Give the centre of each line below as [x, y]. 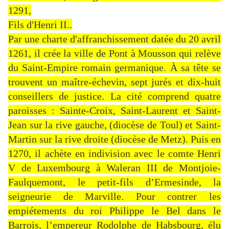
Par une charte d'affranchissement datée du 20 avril [114, 39]
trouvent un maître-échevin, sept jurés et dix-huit [114, 82]
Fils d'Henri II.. [40, 25]
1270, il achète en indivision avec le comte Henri [114, 154]
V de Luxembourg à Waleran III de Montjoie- [114, 168]
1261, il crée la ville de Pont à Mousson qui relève [114, 53]
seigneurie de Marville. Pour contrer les [114, 197]
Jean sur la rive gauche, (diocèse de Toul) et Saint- [114, 125]
